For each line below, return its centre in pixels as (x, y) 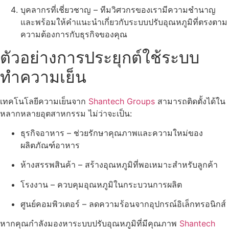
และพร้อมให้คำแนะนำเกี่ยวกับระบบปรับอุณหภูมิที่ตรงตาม (124, 22)
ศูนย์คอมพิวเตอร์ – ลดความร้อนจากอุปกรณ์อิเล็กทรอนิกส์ (123, 204)
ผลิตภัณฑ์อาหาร (50, 145)
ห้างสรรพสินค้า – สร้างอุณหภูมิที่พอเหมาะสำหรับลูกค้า (119, 165)
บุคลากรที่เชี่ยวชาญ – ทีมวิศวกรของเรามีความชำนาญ (118, 10)
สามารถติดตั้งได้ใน (190, 101)
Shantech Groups (122, 101)
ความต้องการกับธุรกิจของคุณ (74, 35)
